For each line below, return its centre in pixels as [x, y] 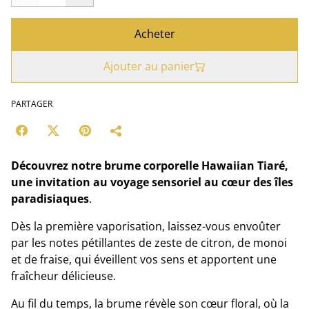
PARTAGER [32, 104]
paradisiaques [50, 199]
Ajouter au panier [149, 66]
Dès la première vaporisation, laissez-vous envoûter [146, 226]
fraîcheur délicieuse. [63, 276]
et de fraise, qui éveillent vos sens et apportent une [144, 259]
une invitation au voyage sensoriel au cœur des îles [152, 182]
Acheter [154, 34]
